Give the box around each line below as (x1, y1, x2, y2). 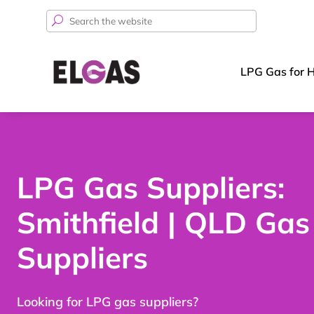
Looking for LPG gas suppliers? (17, 294, 198, 310)
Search (46, 11, 82, 25)
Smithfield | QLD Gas (17, 204, 310, 242)
